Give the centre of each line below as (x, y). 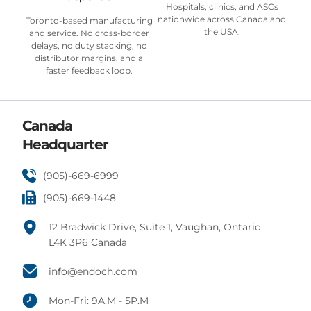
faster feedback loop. (89, 71)
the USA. (222, 32)
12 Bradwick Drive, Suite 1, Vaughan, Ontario (154, 227)
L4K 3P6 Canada (87, 242)
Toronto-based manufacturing (89, 21)
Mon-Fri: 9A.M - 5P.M (98, 300)
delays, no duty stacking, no (89, 46)
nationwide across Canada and (222, 19)
